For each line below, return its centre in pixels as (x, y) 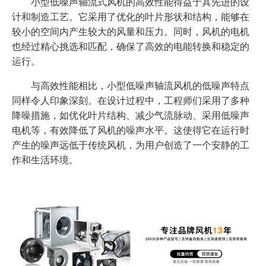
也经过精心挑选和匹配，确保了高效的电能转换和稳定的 (131, 46)
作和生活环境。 (45, 159)
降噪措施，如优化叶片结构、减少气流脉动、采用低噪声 (131, 115)
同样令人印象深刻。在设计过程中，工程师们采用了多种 (131, 100)
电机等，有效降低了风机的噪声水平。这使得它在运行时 (131, 130)
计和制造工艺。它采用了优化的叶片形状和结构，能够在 (131, 16)
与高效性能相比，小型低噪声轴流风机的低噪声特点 (131, 85)
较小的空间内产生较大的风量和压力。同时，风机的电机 (131, 31)
